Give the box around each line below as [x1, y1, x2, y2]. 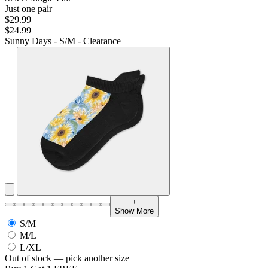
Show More [115, 206, 154, 216]
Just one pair [5, 4, 52, 14]
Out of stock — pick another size [5, 253, 129, 264]
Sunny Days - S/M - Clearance [5, 36, 121, 47]
